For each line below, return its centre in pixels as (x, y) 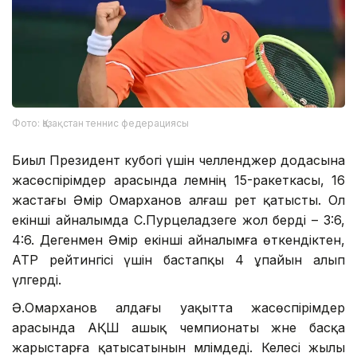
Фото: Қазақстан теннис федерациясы (100, 123)
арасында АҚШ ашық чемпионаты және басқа (178, 327)
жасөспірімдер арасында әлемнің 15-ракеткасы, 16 (178, 180)
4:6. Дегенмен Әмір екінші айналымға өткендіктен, (178, 239)
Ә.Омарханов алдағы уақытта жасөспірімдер (178, 307)
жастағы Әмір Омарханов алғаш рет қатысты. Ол (178, 200)
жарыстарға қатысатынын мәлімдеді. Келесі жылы (178, 347)
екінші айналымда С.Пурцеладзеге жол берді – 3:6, (178, 220)
